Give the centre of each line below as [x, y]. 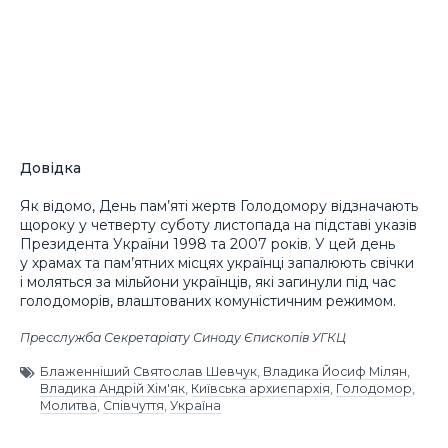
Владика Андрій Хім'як [112, 388]
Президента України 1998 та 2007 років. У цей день [207, 244]
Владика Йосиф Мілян [335, 371]
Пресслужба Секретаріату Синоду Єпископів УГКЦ [183, 337]
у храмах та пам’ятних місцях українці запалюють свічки [217, 263]
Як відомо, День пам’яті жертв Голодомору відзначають [219, 206]
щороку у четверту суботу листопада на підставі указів [218, 225]
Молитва [68, 405]
